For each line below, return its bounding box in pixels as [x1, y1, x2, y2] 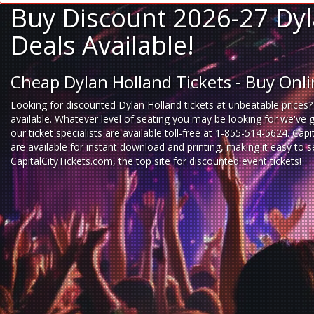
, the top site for [113, 154, 189, 168]
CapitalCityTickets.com [11, 154, 113, 168]
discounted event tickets [189, 154, 299, 168]
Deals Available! [11, 28, 194, 62]
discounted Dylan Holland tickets [66, 98, 214, 111]
